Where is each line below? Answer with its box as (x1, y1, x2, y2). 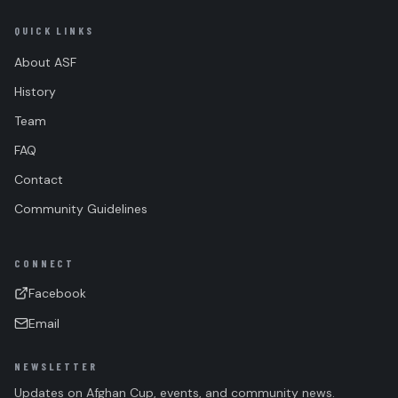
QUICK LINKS (14, 24, 94, 36)
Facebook (28, 285, 86, 301)
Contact (14, 171, 63, 187)
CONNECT (14, 257, 76, 269)
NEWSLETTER (14, 360, 98, 372)
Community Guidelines (14, 201, 147, 217)
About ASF (14, 54, 76, 70)
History (14, 84, 56, 99)
